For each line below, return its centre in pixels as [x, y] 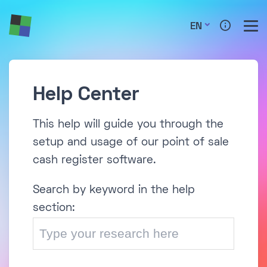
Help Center [86, 95]
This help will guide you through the [128, 125]
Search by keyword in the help [114, 190]
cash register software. [94, 161]
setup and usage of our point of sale [131, 143]
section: [54, 208]
